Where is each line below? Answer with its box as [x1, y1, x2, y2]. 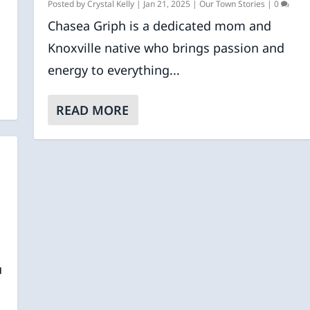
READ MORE [55, 102, 129, 119]
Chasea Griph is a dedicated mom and [47, 17, 271, 35]
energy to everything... [47, 62, 180, 79]
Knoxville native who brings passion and [47, 39, 284, 57]
